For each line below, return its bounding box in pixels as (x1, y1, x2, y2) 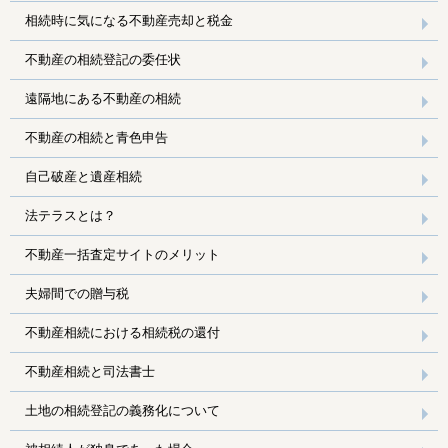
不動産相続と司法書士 (25, 363, 155, 379)
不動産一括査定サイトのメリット (25, 246, 220, 262)
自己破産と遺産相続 (25, 168, 142, 184)
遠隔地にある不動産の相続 (25, 90, 181, 106)
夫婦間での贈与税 (25, 285, 129, 301)
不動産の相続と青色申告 (25, 129, 168, 145)
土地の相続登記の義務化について (25, 402, 220, 418)
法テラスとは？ (25, 207, 116, 223)
